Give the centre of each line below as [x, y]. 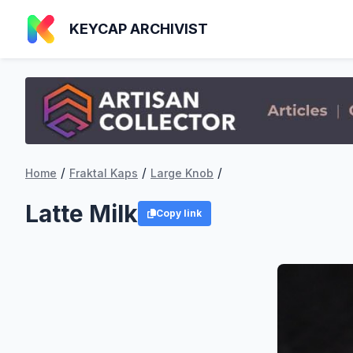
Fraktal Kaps [104, 173]
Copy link [178, 214]
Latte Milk [82, 214]
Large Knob [182, 173]
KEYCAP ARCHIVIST [139, 29]
